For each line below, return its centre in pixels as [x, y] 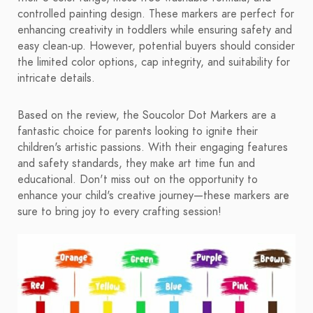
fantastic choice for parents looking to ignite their [138, 132]
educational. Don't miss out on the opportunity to [138, 180]
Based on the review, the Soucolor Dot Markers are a [147, 116]
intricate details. [56, 79]
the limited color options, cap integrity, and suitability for [154, 63]
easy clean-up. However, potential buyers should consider [156, 46]
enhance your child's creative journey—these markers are [153, 196]
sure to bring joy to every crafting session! [119, 212]
